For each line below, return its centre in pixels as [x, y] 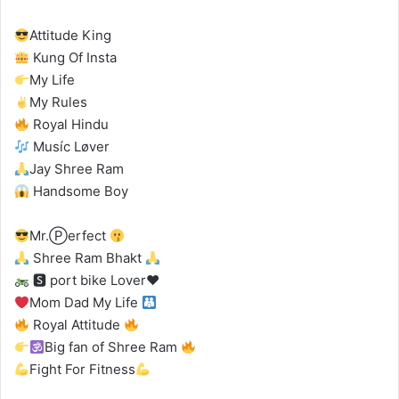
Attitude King [71, 36]
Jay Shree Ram [77, 169]
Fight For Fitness [83, 370]
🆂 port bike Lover [88, 281]
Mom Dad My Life [86, 303]
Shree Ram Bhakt [88, 258]
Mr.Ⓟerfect [70, 236]
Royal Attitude [77, 325]
